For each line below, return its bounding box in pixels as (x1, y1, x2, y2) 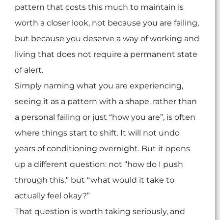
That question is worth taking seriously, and (15, 207, 185, 217)
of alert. (15, 65, 43, 75)
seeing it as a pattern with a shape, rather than (15, 97, 197, 107)
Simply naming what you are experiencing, (15, 81, 183, 91)
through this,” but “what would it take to (15, 175, 174, 185)
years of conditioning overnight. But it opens (15, 144, 190, 154)
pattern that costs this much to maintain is (15, 2, 184, 12)
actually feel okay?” (15, 191, 90, 201)
